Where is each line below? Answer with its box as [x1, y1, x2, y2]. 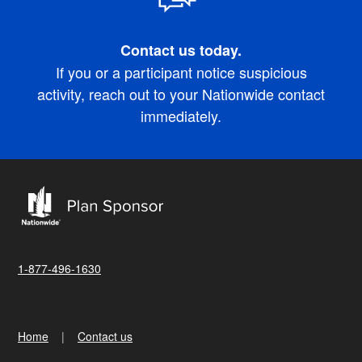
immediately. [141, 104, 221, 126]
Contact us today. [120, 39, 242, 61]
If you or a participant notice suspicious [55, 61, 307, 82]
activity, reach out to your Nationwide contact [37, 82, 325, 104]
